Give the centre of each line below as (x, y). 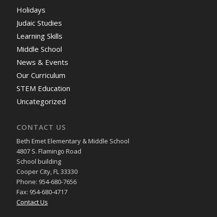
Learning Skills (39, 36)
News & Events (42, 62)
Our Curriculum (41, 75)
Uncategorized (41, 101)
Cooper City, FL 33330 (47, 172)
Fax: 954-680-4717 (42, 192)
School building (39, 162)
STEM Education (43, 88)
